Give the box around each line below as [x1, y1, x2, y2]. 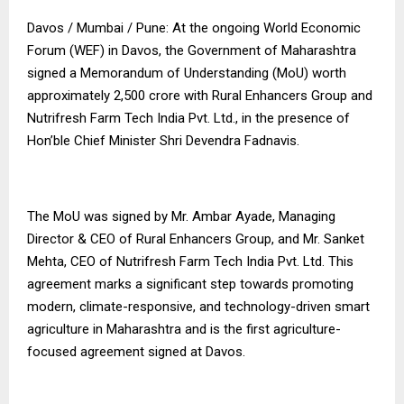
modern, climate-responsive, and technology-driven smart [27, 298, 370, 315]
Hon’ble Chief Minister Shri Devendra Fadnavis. [27, 132, 299, 149]
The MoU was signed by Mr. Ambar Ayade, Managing [27, 207, 335, 225]
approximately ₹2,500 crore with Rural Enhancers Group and [27, 87, 372, 104]
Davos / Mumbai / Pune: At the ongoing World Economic [27, 19, 361, 36]
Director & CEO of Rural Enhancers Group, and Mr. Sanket [27, 230, 364, 247]
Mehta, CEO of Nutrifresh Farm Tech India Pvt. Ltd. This [27, 252, 353, 270]
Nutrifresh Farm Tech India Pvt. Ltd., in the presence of [27, 109, 350, 126]
